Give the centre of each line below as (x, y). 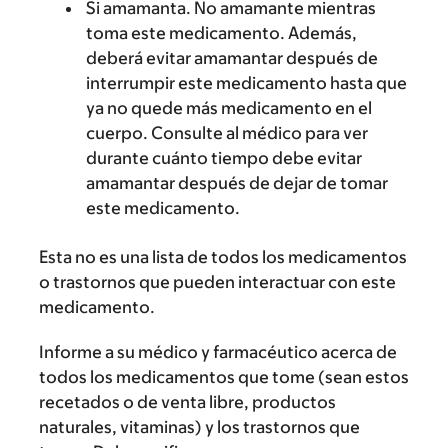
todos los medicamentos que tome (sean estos (224, 377)
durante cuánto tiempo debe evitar (224, 158)
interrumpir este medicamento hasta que (246, 83)
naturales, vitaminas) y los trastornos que (199, 427)
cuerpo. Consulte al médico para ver (227, 133)
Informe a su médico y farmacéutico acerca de (218, 352)
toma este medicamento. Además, (221, 33)
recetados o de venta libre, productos (187, 402)
